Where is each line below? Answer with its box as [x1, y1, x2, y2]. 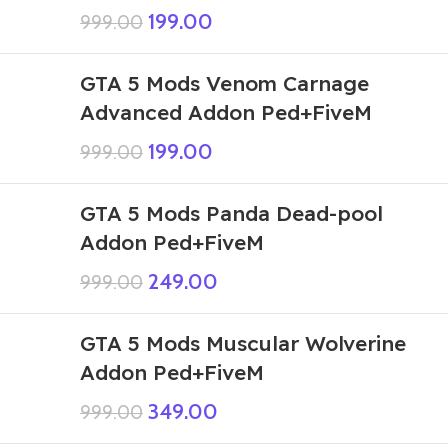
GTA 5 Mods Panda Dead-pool [80, 199, 383, 226]
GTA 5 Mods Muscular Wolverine [80, 329, 406, 356]
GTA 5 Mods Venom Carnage [80, 69, 369, 96]
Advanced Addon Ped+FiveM [80, 98, 372, 125]
